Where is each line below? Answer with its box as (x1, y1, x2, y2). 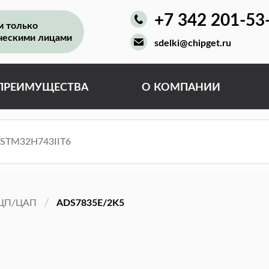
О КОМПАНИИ (141, 82, 220, 93)
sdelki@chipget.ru (154, 38, 231, 48)
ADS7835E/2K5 (56, 198, 124, 208)
